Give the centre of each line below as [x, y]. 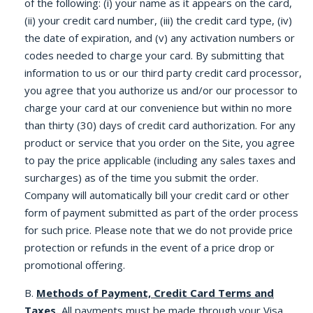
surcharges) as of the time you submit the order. [141, 177]
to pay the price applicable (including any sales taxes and [160, 160]
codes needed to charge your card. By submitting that [154, 55]
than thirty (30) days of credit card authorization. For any [160, 125]
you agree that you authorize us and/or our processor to [161, 90]
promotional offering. [75, 265]
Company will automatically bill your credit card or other [157, 195]
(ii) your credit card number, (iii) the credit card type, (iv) [158, 20]
